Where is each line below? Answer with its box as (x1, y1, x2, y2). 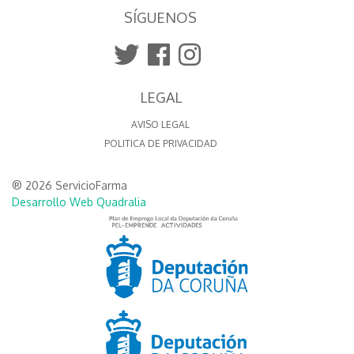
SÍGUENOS (124, 9, 198, 27)
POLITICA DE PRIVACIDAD (104, 137, 217, 150)
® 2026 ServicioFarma (12, 179, 127, 193)
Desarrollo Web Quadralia (12, 195, 146, 209)
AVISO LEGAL (131, 119, 190, 131)
